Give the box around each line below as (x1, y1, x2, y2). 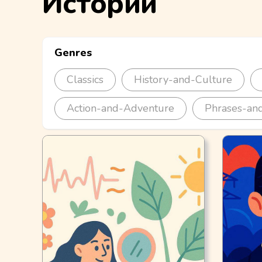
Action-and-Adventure (67, 101, 174, 115)
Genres (54, 46, 92, 60)
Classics (67, 73, 104, 87)
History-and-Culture (134, 73, 232, 87)
